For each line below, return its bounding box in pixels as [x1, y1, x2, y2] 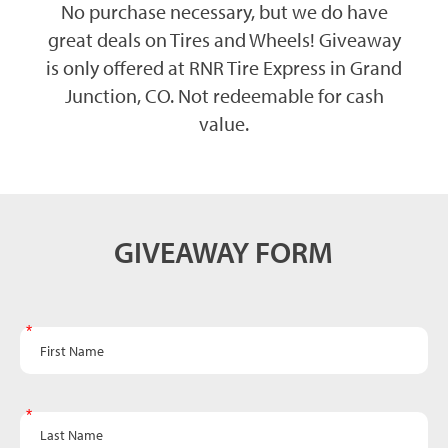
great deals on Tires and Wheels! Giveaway [47, 26, 401, 52]
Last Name [23, 412, 85, 427]
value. [199, 110, 249, 136]
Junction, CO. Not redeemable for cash [64, 82, 384, 108]
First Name [23, 328, 86, 343]
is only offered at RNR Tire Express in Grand [46, 54, 402, 80]
